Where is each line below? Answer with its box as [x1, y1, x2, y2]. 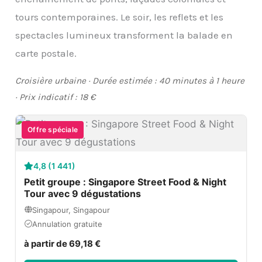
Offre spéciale [27, 125, 78, 134]
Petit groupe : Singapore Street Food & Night [24, 175, 227, 188]
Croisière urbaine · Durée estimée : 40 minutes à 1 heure [15, 75, 245, 86]
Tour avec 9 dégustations [24, 187, 142, 199]
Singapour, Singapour [32, 205, 111, 215]
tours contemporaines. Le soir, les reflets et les [15, 11, 224, 23]
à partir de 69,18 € [24, 237, 101, 249]
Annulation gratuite [32, 219, 103, 229]
